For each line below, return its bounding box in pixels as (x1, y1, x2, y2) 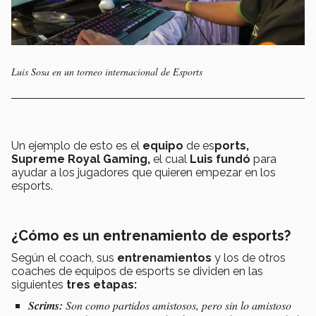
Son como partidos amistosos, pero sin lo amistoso (66, 297, 291, 312)
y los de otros (212, 250, 286, 265)
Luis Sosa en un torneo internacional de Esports (11, 64, 202, 78)
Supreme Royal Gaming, (11, 152, 153, 166)
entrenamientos (117, 250, 212, 265)
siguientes (11, 277, 66, 291)
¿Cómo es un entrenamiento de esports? (11, 226, 291, 244)
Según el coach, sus (11, 250, 117, 265)
